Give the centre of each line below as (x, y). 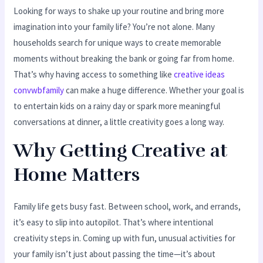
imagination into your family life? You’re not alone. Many (114, 27)
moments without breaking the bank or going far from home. (124, 59)
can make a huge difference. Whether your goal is (154, 90)
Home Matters (77, 175)
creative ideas (200, 75)
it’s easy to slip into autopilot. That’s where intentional (114, 222)
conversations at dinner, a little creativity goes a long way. (119, 122)
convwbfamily (39, 90)
